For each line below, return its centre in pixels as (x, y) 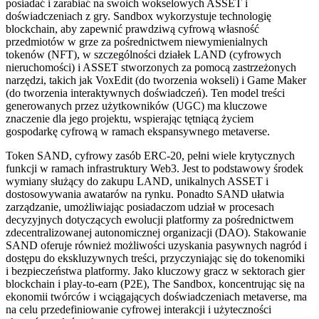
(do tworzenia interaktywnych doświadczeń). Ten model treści (145, 93)
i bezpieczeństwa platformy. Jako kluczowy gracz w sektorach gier (155, 271)
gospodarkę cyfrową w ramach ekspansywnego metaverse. (138, 131)
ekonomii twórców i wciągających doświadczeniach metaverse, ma (156, 296)
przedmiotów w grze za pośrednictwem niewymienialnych (137, 41)
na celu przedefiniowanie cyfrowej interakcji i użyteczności (138, 309)
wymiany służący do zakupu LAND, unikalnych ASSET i (137, 181)
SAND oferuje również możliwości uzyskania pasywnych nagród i (156, 245)
